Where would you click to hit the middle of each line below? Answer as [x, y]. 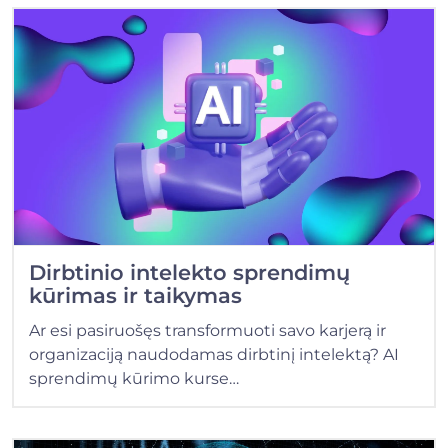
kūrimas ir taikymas [135, 296]
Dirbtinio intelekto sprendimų [189, 273]
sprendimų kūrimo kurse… [134, 379]
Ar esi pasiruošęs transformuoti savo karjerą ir [207, 331]
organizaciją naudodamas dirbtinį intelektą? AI [214, 355]
